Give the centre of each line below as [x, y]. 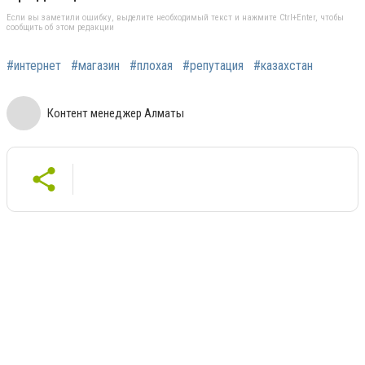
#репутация [213, 66]
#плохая [151, 66]
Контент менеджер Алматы [116, 113]
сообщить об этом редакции [60, 27]
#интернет [34, 66]
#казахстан [283, 66]
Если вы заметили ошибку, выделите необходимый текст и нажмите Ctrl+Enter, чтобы [175, 18]
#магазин [95, 66]
